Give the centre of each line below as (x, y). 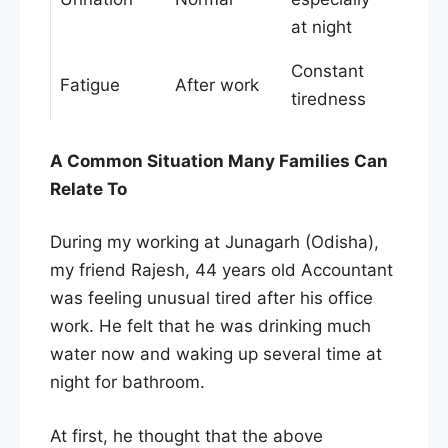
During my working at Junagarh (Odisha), (214, 242)
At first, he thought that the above (186, 435)
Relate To (88, 188)
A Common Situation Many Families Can (219, 160)
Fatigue (89, 85)
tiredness (328, 99)
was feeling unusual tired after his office (211, 298)
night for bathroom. (127, 382)
